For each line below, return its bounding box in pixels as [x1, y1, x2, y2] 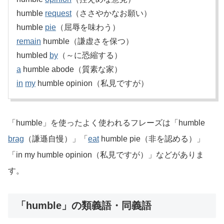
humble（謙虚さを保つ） [41, 37, 133, 46]
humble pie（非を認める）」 [99, 134, 204, 143]
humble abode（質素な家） [21, 65, 122, 74]
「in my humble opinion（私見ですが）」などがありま [8, 150, 204, 159]
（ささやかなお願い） [71, 9, 151, 18]
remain [16, 37, 41, 46]
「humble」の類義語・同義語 [16, 199, 151, 211]
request [45, 9, 71, 18]
